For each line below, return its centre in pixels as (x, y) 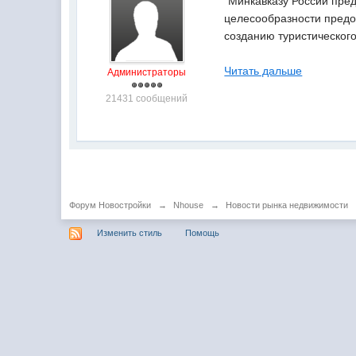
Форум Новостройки (110, 205)
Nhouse (189, 205)
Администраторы (147, 72)
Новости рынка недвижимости (287, 205)
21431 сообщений (147, 99)
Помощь (203, 232)
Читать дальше (263, 71)
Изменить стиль (130, 232)
